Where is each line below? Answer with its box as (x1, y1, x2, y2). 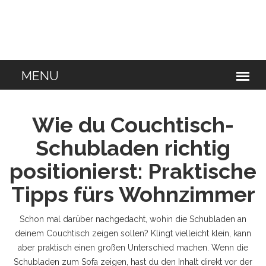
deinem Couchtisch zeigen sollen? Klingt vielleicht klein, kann (15, 229, 251, 238)
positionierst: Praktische (9, 159, 256, 183)
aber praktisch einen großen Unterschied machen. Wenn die (18, 243, 248, 252)
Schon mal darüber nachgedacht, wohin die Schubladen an (20, 214, 246, 224)
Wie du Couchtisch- (32, 112, 234, 137)
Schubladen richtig (36, 135, 230, 160)
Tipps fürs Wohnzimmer (11, 182, 255, 207)
